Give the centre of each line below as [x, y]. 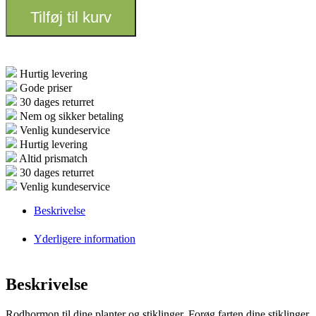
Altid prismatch [53, 159]
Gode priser [46, 88]
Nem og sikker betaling [72, 116]
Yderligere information [85, 239]
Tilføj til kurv [71, 18]
